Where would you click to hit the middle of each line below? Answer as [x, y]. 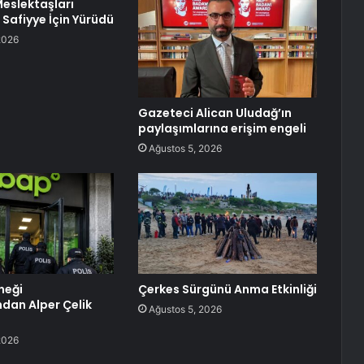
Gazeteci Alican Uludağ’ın [214, 113]
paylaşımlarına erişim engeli [222, 129]
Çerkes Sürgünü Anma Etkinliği [227, 290]
